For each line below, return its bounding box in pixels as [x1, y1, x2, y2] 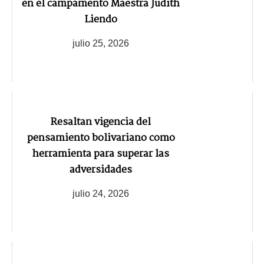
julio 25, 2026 [72, 38, 129, 48]
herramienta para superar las [32, 146, 169, 162]
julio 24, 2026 [72, 188, 129, 199]
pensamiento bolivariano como [27, 130, 175, 146]
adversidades [70, 161, 132, 178]
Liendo [84, 11, 117, 28]
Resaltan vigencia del [51, 114, 151, 130]
